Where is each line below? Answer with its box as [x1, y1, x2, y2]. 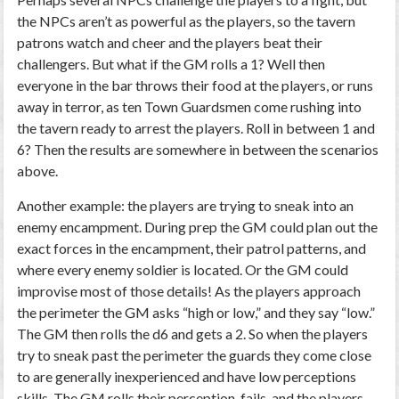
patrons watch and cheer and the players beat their [17, 34, 323, 51]
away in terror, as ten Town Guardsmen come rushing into [17, 98, 362, 115]
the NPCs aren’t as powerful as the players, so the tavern [17, 12, 356, 29]
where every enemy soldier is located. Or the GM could [17, 261, 349, 278]
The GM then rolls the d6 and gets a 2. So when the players [17, 325, 369, 342]
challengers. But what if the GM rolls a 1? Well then [17, 55, 326, 72]
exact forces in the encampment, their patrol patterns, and [17, 240, 367, 256]
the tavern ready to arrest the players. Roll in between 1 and [17, 119, 376, 136]
